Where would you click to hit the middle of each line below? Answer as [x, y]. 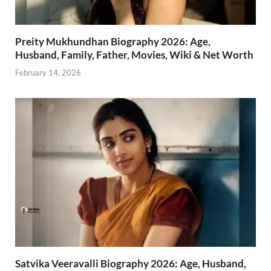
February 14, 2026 [48, 72]
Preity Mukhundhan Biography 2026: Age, [113, 42]
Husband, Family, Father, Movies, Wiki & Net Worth [134, 55]
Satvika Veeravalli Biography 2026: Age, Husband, [131, 263]
